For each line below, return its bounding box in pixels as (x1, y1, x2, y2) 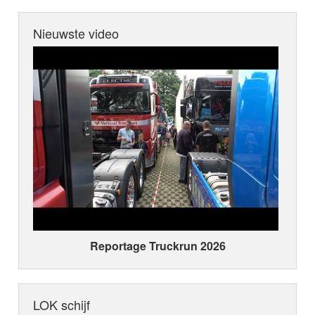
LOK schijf (33, 295, 91, 314)
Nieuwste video (33, 24, 120, 43)
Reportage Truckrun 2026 (89, 237, 226, 254)
